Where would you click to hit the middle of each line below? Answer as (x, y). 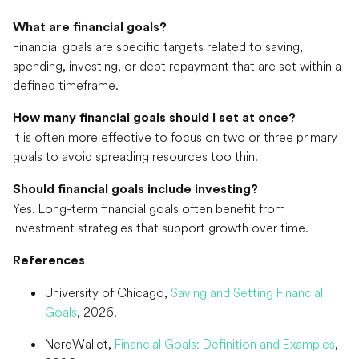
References (49, 261)
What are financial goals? (90, 28)
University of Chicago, (108, 293)
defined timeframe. (66, 85)
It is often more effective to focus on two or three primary (175, 137)
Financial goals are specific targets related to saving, (158, 47)
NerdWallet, (80, 344)
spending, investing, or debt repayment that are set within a (177, 66)
